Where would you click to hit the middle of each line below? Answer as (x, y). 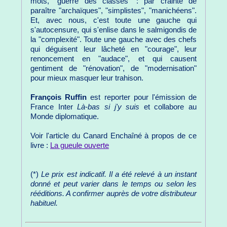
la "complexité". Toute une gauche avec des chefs (113, 40)
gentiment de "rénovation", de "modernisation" (113, 69)
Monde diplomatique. (65, 117)
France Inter (54, 107)
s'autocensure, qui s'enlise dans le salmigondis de (113, 30)
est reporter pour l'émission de (142, 98)
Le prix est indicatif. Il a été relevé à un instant (119, 175)
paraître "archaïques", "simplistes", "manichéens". (113, 11)
